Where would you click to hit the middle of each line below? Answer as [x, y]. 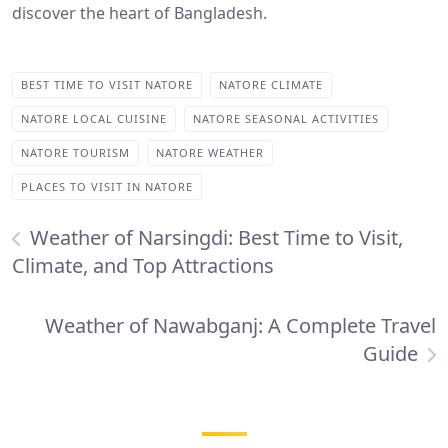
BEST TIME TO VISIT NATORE [107, 85]
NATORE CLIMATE [271, 85]
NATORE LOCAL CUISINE [94, 119]
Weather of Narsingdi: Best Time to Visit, [216, 238]
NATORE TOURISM [75, 153]
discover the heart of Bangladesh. [139, 13]
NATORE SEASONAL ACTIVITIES [286, 119]
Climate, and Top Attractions [143, 266]
